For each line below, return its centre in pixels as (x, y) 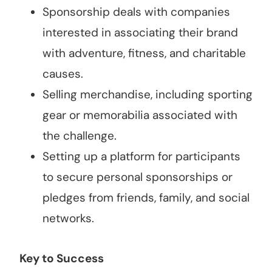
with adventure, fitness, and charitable (144, 53)
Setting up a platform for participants (141, 157)
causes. (63, 74)
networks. (68, 219)
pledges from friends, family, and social (146, 198)
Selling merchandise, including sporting (148, 95)
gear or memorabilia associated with (140, 115)
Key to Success (62, 259)
